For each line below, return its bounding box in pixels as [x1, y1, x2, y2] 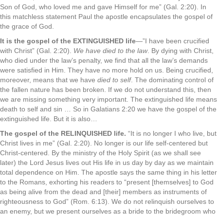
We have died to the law [73, 47, 147, 54]
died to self [97, 76, 131, 84]
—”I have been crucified [136, 37, 209, 45]
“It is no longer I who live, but [126, 129, 217, 137]
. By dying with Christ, [147, 47, 214, 54]
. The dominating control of [131, 76, 214, 84]
